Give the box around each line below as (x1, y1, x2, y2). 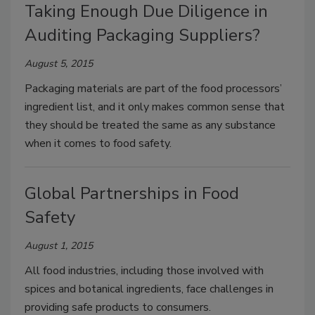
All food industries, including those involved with (25, 262, 264, 278)
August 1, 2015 (25, 238, 93, 252)
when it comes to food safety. (25, 135, 172, 151)
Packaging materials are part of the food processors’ (25, 80, 282, 96)
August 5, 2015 (25, 56, 93, 70)
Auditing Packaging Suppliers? (25, 23, 260, 46)
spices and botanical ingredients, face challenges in (25, 281, 274, 297)
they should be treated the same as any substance (25, 117, 276, 133)
